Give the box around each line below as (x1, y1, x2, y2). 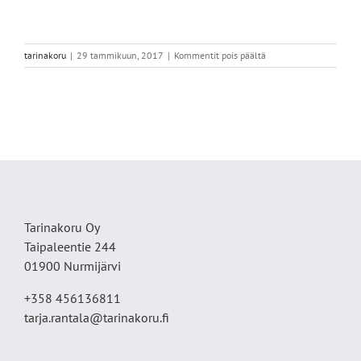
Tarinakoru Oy (24, 218, 100, 235)
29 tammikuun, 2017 (77, 48, 164, 61)
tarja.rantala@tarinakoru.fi (24, 309, 169, 326)
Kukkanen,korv (265, 62, 326, 75)
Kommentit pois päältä (174, 48, 266, 61)
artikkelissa (265, 48, 312, 60)
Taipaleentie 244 (24, 238, 116, 255)
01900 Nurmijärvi (24, 257, 121, 274)
